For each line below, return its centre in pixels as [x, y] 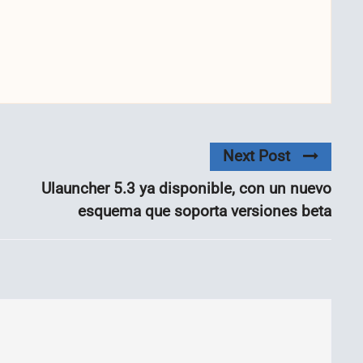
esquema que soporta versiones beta [205, 211]
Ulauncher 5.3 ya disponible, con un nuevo [186, 188]
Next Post [256, 156]
